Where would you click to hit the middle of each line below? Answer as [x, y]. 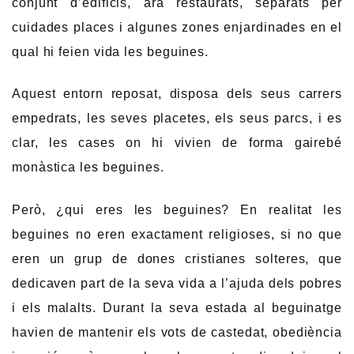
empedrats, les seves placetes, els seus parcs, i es [177, 119]
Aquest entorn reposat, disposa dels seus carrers [177, 94]
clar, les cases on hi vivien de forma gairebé [177, 143]
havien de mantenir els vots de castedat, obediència [177, 332]
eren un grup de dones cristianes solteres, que [177, 258]
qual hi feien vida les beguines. [111, 51]
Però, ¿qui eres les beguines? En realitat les [177, 209]
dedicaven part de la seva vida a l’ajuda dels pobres [177, 283]
